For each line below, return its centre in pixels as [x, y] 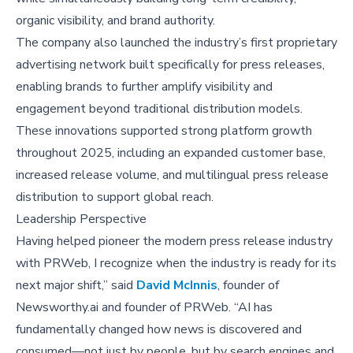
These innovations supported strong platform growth [164, 131]
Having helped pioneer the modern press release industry [174, 242]
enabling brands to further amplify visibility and [144, 87]
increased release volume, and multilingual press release [172, 175]
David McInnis [177, 286]
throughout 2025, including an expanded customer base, [171, 153]
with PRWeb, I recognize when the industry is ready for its [176, 264]
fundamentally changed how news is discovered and [159, 330]
